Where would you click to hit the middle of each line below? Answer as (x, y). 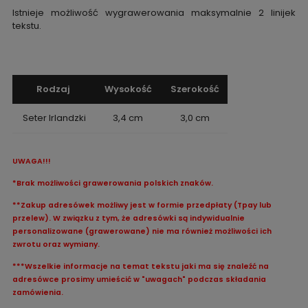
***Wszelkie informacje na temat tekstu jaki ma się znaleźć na (140, 266)
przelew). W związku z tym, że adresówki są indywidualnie (128, 218)
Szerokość (194, 89)
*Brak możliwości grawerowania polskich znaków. (112, 183)
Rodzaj (53, 89)
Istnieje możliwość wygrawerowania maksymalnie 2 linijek (154, 12)
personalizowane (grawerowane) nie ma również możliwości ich (142, 231)
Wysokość (127, 89)
